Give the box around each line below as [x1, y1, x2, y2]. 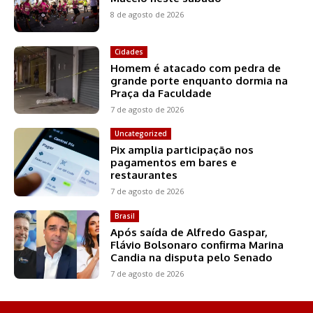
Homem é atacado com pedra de [110, 61, 282, 75]
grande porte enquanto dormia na [110, 73, 289, 87]
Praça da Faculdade [110, 86, 212, 100]
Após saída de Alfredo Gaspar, [110, 226, 268, 240]
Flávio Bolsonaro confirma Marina [110, 238, 284, 252]
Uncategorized [115, 129, 168, 139]
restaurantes [110, 168, 178, 182]
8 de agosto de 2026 [110, 8, 184, 20]
